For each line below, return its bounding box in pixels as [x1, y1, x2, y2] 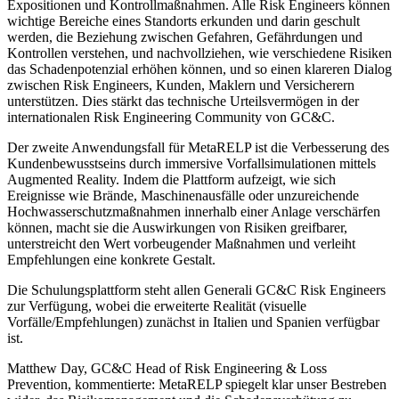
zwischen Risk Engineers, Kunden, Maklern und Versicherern [7, 77, 354, 93]
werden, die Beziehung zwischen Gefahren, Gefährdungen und [7, 28, 362, 45]
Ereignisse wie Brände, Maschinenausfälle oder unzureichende [7, 187, 359, 203]
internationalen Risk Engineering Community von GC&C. [7, 109, 335, 125]
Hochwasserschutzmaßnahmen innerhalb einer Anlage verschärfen [7, 203, 380, 219]
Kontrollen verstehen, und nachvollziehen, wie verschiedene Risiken [7, 45, 392, 61]
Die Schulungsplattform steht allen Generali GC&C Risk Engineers [7, 281, 386, 297]
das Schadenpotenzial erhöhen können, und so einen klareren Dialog [7, 61, 392, 77]
